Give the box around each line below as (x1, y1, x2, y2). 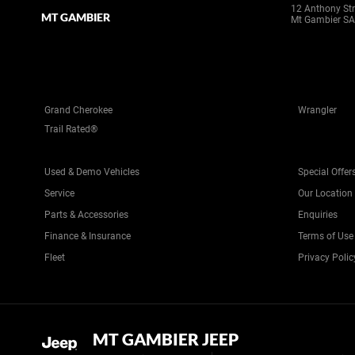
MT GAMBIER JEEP (93, 329, 239, 349)
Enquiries (298, 209, 338, 220)
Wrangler (298, 105, 337, 116)
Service (44, 188, 74, 199)
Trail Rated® (44, 124, 97, 135)
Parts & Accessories (44, 209, 128, 220)
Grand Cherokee (44, 105, 113, 116)
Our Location (298, 188, 353, 199)
